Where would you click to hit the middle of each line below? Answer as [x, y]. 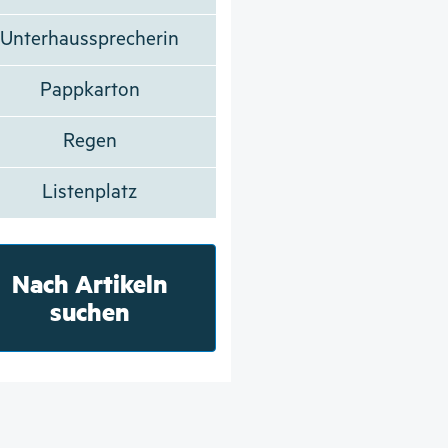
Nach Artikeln [89, 283]
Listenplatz [90, 192]
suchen [89, 311]
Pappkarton [89, 90]
